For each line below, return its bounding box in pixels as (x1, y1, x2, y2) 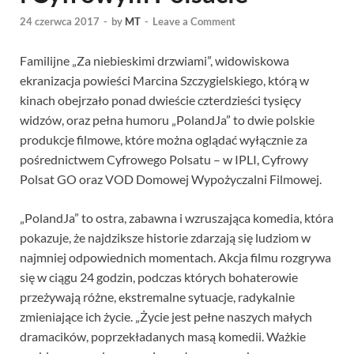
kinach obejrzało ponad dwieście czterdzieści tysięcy (20, 92, 301, 108)
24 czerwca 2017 (20, 15, 100, 28)
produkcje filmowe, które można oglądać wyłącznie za (20, 132, 307, 148)
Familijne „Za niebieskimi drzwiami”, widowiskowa (20, 53, 289, 69)
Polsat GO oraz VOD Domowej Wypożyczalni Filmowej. (20, 171, 322, 187)
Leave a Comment (153, 15, 235, 28)
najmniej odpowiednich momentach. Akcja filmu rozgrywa (20, 250, 331, 265)
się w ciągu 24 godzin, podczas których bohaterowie (20, 269, 298, 285)
